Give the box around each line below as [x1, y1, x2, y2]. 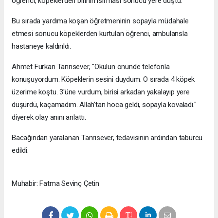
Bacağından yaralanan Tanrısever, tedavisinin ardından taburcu [12, 133, 203, 142]
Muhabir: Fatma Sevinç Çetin [12, 179, 99, 188]
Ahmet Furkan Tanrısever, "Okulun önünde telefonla [12, 62, 170, 71]
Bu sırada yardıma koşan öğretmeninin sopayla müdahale [12, 16, 189, 25]
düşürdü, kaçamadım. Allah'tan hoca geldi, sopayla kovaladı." [12, 100, 197, 109]
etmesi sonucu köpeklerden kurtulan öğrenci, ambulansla [12, 29, 188, 38]
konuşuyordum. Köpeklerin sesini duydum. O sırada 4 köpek [12, 74, 195, 84]
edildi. [12, 145, 29, 155]
